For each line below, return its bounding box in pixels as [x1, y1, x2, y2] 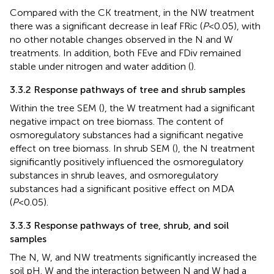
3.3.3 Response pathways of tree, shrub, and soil [10, 219, 229, 231]
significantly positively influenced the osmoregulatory [10, 155, 243, 168]
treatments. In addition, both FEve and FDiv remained [10, 46, 241, 59]
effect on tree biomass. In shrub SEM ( [10, 142, 175, 154]
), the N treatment [175, 142, 255, 154]
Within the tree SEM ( [10, 102, 102, 114]
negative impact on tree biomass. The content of [10, 115, 223, 127]
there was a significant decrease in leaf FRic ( [10, 20, 202, 32]
